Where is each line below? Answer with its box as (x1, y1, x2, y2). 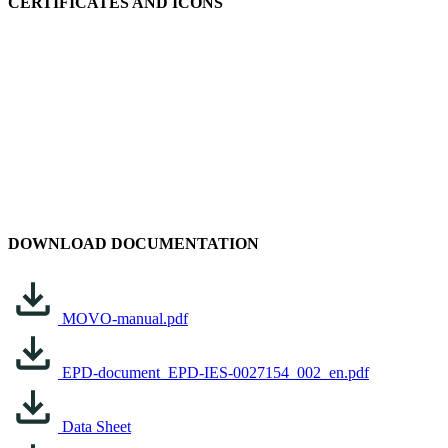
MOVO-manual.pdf (62, 310, 188, 328)
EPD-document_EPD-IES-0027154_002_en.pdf (62, 364, 369, 382)
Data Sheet (62, 418, 131, 436)
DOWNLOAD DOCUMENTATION (8, 234, 259, 252)
